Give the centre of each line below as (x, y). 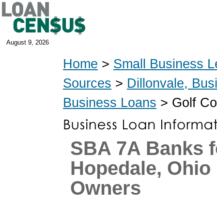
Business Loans (110, 102)
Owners (106, 188)
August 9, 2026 (28, 42)
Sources (87, 83)
